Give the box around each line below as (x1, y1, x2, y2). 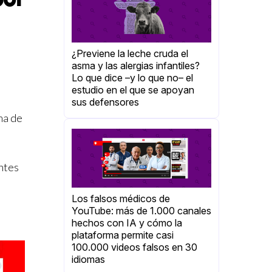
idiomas (72, 253, 105, 266)
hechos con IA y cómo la (72, 217, 182, 229)
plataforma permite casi (72, 229, 174, 242)
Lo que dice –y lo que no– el (72, 72, 193, 84)
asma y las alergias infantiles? (72, 59, 200, 72)
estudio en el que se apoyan (72, 84, 194, 97)
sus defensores (72, 96, 139, 109)
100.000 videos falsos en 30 (72, 241, 197, 254)
